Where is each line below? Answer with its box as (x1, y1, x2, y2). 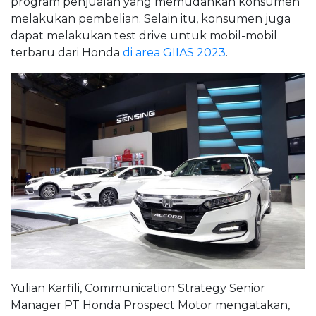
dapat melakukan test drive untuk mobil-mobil (11, 28, 277, 42)
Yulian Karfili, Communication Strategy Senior (11, 281, 265, 296)
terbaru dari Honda (11, 45, 123, 59)
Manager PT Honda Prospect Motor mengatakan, (11, 298, 290, 312)
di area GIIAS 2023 (123, 45, 226, 59)
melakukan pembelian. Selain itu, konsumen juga (11, 11, 291, 25)
